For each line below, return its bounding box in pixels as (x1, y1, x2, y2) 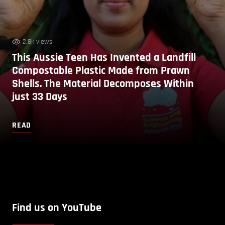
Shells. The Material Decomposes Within (12, 76, 194, 91)
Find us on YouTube (12, 200, 101, 215)
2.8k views (23, 37, 52, 46)
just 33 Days (12, 89, 67, 104)
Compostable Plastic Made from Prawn (12, 63, 190, 78)
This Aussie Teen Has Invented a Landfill (12, 50, 196, 65)
